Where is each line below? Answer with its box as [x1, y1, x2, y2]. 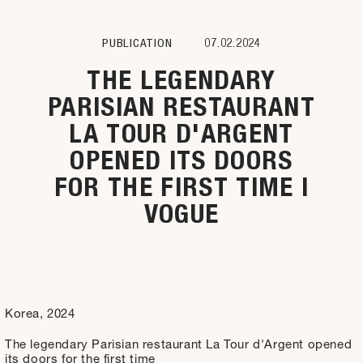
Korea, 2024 [5, 309, 75, 321]
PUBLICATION [102, 36, 173, 49]
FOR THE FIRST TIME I [53, 171, 310, 203]
